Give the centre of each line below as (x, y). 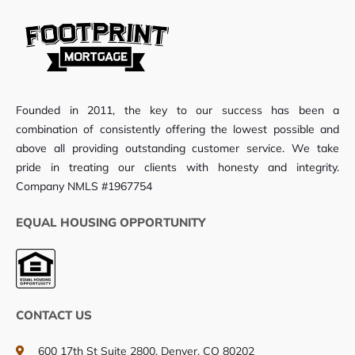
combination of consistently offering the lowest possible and (177, 130)
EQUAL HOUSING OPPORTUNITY (111, 223)
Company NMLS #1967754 (84, 187)
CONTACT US (54, 315)
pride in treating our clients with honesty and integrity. (177, 168)
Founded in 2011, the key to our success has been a (177, 111)
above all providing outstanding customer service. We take (177, 149)
